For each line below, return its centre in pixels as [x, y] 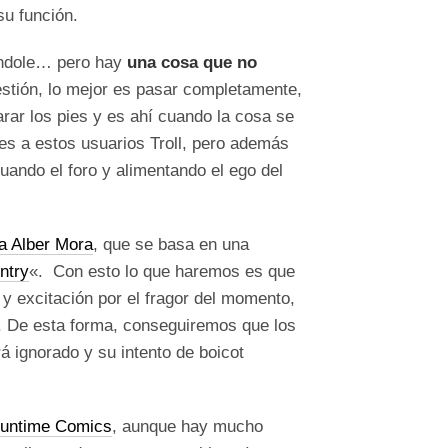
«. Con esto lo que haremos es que [162, 271]
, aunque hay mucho [188, 426]
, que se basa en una [171, 244]
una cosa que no [192, 62]
